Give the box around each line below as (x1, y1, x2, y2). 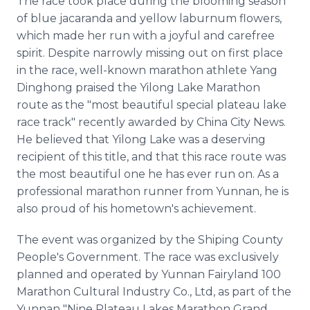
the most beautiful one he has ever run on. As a (17, 167, 279, 181)
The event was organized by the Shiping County (17, 233, 283, 246)
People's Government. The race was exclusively (17, 250, 279, 264)
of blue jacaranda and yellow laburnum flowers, (17, 12, 282, 25)
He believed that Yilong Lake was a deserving (17, 133, 266, 146)
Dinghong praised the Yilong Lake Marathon (17, 81, 260, 94)
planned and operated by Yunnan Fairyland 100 (17, 268, 281, 281)
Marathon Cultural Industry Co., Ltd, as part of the (17, 285, 291, 298)
